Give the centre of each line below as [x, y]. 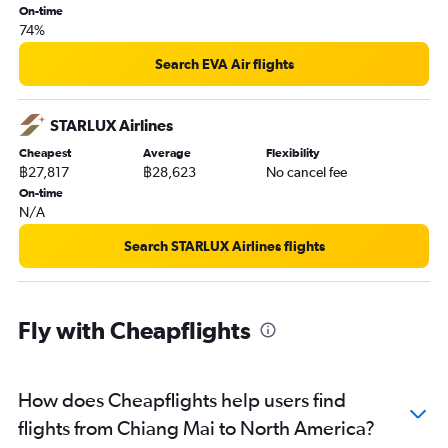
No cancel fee [307, 172]
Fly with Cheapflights [134, 330]
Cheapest [45, 153]
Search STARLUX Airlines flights [224, 246]
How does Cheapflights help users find [182, 400]
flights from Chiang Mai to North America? [196, 428]
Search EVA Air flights [224, 64]
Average [166, 153]
